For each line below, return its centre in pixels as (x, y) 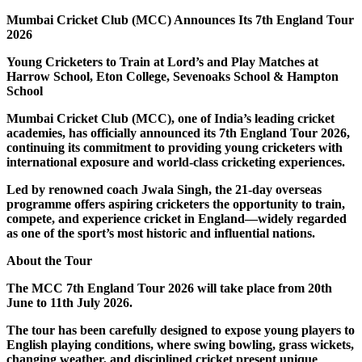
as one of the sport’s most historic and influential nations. (161, 233)
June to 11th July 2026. (69, 303)
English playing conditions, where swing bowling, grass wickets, (180, 345)
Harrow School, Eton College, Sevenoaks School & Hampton (173, 76)
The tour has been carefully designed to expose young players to (181, 330)
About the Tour (49, 261)
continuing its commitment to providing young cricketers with (175, 147)
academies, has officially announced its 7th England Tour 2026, (178, 133)
